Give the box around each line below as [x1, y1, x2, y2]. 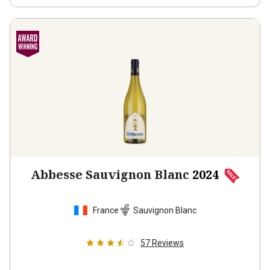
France [93, 205, 119, 215]
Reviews [152, 238, 184, 248]
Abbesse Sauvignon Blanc [31, 166, 189, 183]
